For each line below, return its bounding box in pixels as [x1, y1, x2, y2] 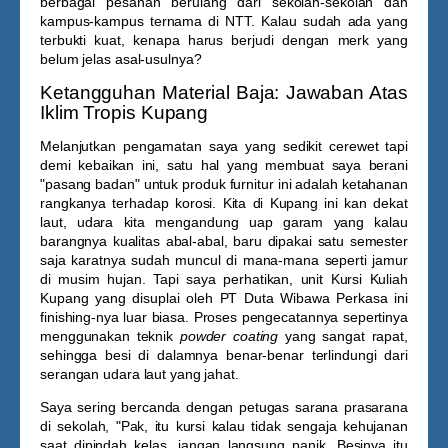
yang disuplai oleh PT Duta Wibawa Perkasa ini [88, 290, 408, 306]
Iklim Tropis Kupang [40, 102, 209, 123]
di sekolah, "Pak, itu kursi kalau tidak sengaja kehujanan [40, 418, 408, 434]
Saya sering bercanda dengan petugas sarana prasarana [40, 399, 408, 415]
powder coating [179, 328, 279, 344]
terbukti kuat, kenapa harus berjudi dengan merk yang [40, 32, 408, 48]
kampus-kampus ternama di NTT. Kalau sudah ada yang [40, 13, 408, 29]
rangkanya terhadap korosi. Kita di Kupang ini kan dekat [40, 195, 408, 211]
